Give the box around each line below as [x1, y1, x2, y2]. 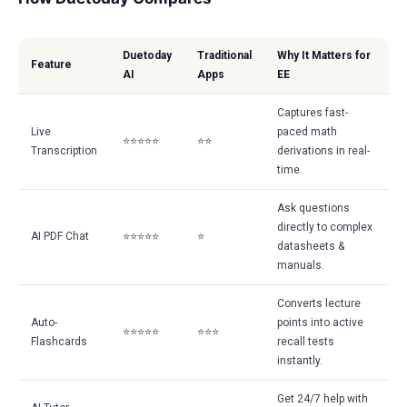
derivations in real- [277, 144, 370, 157]
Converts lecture [277, 297, 361, 310]
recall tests [277, 335, 334, 348]
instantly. [277, 354, 323, 367]
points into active [277, 316, 363, 329]
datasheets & [277, 240, 344, 253]
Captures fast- [277, 106, 348, 119]
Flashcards [31, 335, 87, 348]
